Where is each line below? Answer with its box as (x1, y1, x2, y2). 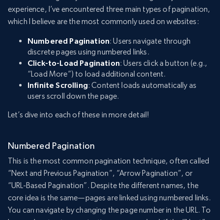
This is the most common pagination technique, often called (8, 156, 210, 166)
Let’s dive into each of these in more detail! (8, 110, 149, 120)
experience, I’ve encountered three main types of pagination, (8, 4, 211, 14)
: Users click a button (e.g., (119, 58, 208, 68)
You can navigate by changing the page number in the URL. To (8, 205, 211, 215)
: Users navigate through (110, 36, 191, 46)
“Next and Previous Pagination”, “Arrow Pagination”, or (8, 168, 193, 178)
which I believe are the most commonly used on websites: (8, 17, 199, 27)
